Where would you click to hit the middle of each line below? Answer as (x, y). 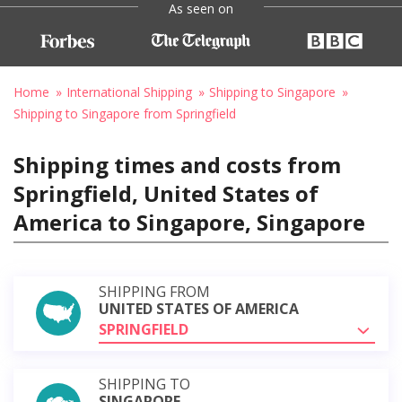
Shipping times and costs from (177, 164)
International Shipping (129, 92)
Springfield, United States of (166, 193)
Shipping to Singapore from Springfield (125, 113)
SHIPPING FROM (154, 291)
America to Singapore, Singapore (189, 222)
